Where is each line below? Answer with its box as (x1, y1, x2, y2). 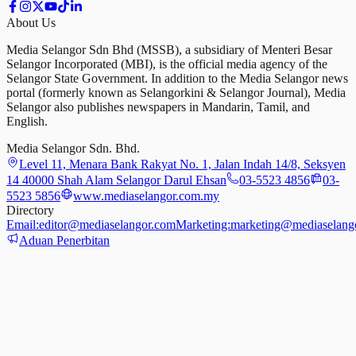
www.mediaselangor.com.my (73, 188, 219, 203)
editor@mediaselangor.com (39, 217, 176, 231)
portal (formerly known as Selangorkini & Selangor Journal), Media (6, 85, 346, 99)
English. (6, 114, 48, 128)
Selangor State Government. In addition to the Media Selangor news (6, 71, 348, 85)
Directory (6, 203, 54, 217)
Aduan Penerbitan (19, 233, 110, 247)
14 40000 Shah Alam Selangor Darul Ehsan (6, 172, 226, 187)
